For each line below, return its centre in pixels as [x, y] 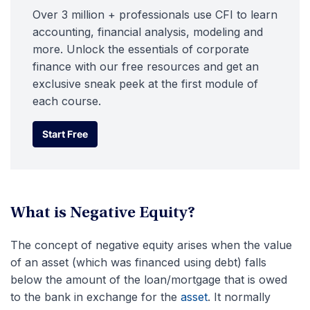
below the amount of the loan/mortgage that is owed [149, 280]
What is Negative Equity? [103, 214]
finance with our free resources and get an [146, 66]
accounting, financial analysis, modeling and [148, 32]
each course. [67, 101]
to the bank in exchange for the [95, 297]
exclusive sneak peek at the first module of [145, 84]
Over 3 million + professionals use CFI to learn [155, 15]
